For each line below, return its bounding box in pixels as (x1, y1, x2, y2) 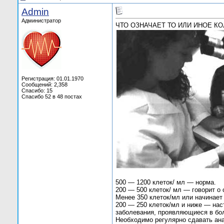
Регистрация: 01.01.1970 (21, 75, 83, 81)
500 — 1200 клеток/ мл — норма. (115, 178, 216, 186)
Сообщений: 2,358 (21, 81, 67, 87)
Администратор (21, 17, 61, 23)
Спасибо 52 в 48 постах (21, 93, 82, 99)
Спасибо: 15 (21, 87, 52, 93)
